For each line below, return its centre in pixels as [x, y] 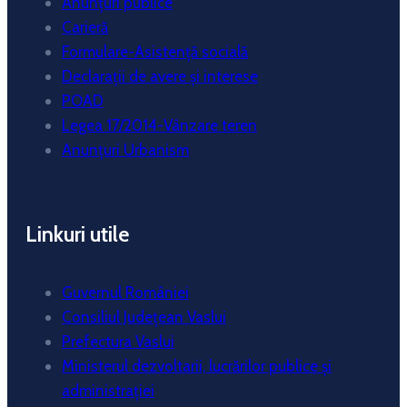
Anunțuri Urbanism [125, 149]
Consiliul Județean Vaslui [144, 318]
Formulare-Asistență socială [155, 51]
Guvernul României [125, 293]
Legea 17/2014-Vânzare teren [159, 125]
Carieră [85, 27]
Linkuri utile [77, 233]
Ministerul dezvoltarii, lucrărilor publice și [197, 367]
